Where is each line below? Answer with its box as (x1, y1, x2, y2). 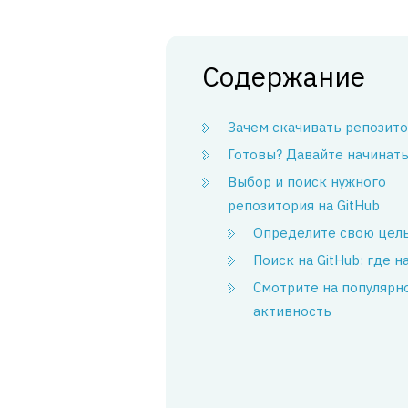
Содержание (202, 58, 365, 94)
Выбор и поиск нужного (228, 173, 386, 190)
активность (253, 302, 331, 320)
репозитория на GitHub (228, 197, 380, 214)
